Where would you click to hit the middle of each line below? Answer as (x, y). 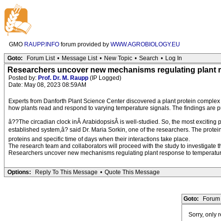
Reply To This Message (66, 172)
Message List (79, 58)
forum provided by (85, 44)
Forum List (41, 58)
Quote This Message (132, 172)
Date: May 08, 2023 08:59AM (47, 85)
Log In (174, 58)
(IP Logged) (105, 78)
